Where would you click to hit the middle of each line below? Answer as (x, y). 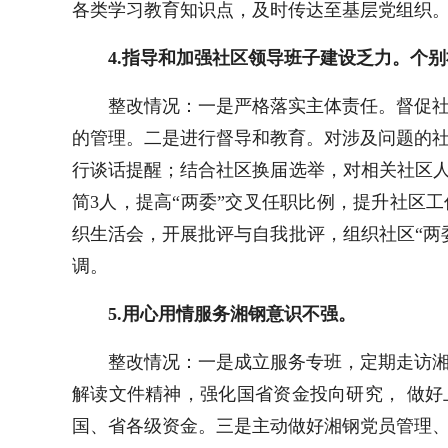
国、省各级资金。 (144, 426)
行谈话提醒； (126, 170)
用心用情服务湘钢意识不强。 (239, 314)
